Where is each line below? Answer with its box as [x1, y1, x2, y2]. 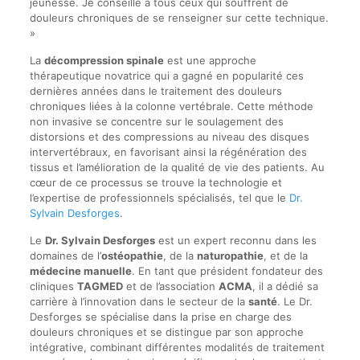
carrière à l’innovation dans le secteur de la [29, 295, 248, 308]
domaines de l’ [29, 249, 101, 262]
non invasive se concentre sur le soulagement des [29, 115, 284, 128]
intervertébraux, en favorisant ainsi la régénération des [29, 145, 307, 158]
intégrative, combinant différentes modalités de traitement [29, 341, 325, 354]
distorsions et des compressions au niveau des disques [29, 130, 309, 143]
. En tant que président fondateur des [131, 264, 323, 277]
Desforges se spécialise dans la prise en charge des [29, 310, 292, 323]
